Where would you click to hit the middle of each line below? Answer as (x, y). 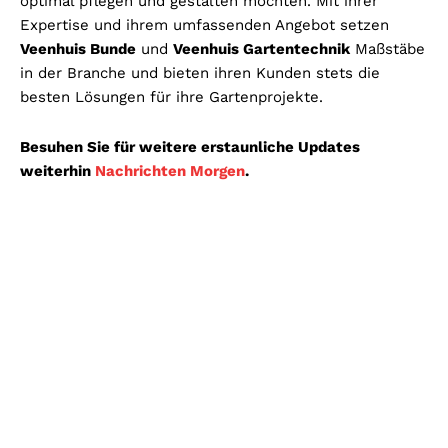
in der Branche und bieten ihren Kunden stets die (200, 73)
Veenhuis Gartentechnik (261, 49)
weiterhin (57, 171)
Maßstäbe (387, 49)
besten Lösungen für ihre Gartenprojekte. (171, 97)
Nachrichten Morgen (170, 171)
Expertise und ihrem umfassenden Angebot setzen (204, 25)
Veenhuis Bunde (78, 49)
